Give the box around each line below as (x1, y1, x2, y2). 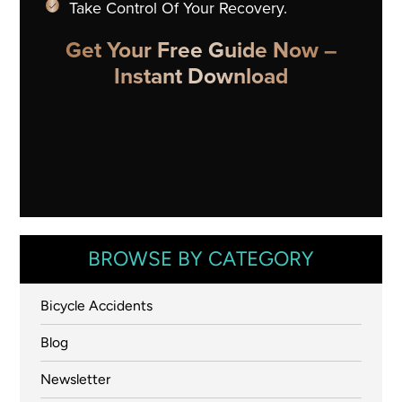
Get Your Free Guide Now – (65, 38, 337, 66)
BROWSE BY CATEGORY (88, 247, 314, 272)
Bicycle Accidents (39, 296, 153, 314)
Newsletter (39, 370, 110, 388)
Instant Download (114, 64, 288, 92)
